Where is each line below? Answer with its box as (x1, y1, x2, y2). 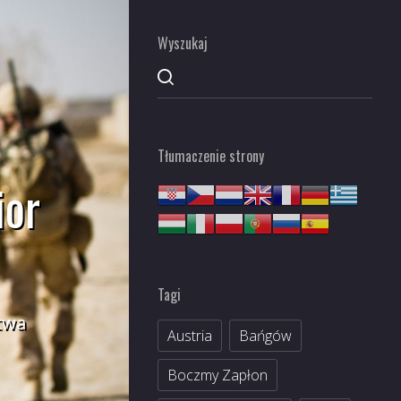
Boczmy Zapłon (167, 365, 268, 385)
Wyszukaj (158, 32, 208, 54)
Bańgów (239, 326, 292, 346)
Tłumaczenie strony (158, 145, 264, 166)
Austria (167, 326, 212, 346)
